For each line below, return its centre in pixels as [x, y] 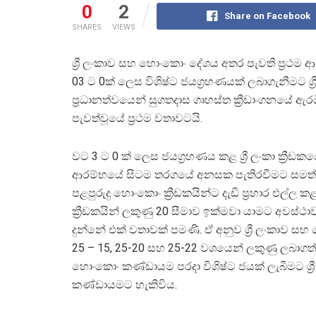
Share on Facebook [267, 16]
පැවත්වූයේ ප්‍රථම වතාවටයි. [137, 118]
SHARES [87, 27]
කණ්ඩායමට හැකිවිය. [124, 284]
